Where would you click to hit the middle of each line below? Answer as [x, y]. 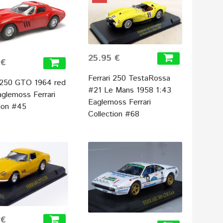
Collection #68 [114, 114]
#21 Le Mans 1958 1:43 [130, 90]
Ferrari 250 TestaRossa [129, 78]
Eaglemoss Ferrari [120, 102]
